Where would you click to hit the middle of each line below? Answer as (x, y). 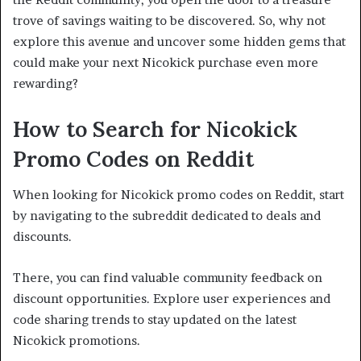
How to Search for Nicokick (155, 129)
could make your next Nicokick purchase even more (166, 62)
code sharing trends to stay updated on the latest (155, 320)
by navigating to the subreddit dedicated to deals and (167, 216)
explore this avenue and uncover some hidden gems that (179, 41)
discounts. (42, 237)
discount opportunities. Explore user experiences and (172, 299)
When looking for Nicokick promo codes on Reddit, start (178, 195)
